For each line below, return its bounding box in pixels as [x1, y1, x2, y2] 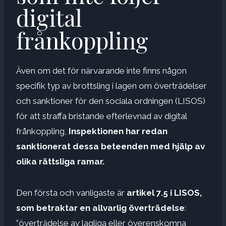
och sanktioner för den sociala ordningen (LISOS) [16, 95, 205, 106]
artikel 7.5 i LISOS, [127, 187, 202, 198]
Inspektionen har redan [69, 126, 167, 136]
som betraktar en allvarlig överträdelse [16, 202, 185, 213]
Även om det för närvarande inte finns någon [16, 65, 187, 76]
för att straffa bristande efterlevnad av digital [16, 110, 187, 121]
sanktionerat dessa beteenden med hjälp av [16, 141, 205, 151]
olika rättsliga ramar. [16, 156, 104, 166]
